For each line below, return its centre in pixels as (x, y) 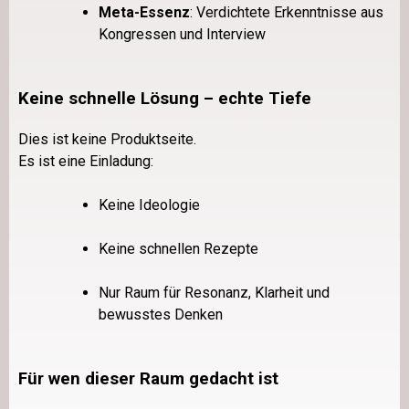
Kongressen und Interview (182, 35)
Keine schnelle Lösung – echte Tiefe (165, 99)
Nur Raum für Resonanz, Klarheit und (214, 292)
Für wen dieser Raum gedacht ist (148, 378)
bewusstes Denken (161, 314)
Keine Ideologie (149, 204)
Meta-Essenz (144, 13)
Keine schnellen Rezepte (178, 248)
